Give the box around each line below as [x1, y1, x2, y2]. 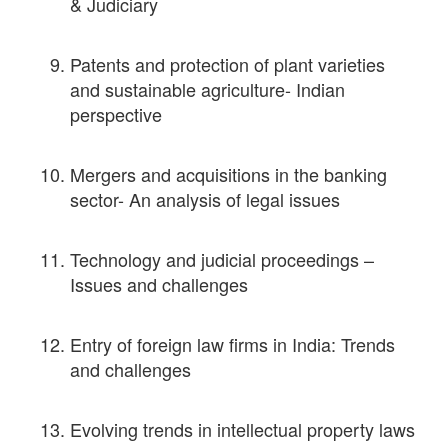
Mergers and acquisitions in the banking [70, 161, 387, 188]
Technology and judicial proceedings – [70, 246, 374, 273]
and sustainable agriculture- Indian [70, 76, 345, 103]
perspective [70, 101, 162, 128]
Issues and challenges [70, 271, 248, 298]
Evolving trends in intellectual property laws [70, 416, 415, 443]
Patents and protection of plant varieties [70, 51, 385, 78]
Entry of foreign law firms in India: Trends [70, 331, 395, 358]
